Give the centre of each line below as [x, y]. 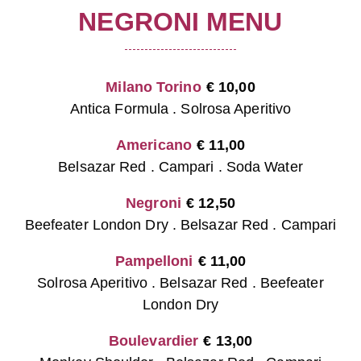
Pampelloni [154, 261]
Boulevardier [154, 340]
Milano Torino [154, 87]
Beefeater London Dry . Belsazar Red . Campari [180, 224]
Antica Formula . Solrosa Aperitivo [180, 108]
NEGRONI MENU [180, 21]
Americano [154, 145]
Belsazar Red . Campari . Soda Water [180, 166]
